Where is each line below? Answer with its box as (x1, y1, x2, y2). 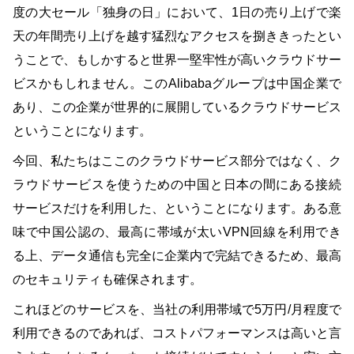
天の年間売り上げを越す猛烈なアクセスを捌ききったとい (13, 28, 341, 43)
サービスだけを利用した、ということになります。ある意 (13, 201, 341, 215)
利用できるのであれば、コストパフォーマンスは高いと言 (13, 326, 341, 340)
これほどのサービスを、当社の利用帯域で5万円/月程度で (13, 302, 341, 316)
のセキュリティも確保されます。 (13, 272, 202, 286)
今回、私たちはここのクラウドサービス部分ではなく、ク (13, 153, 341, 168)
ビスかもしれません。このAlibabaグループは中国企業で (13, 76, 341, 90)
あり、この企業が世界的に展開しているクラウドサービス (13, 100, 341, 114)
